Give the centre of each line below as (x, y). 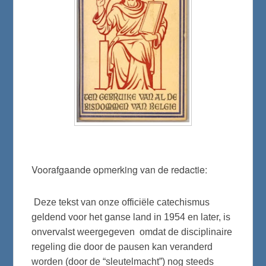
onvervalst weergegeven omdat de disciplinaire (132, 232)
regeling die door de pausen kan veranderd (122, 246)
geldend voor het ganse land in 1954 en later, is (131, 217)
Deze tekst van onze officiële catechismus (121, 202)
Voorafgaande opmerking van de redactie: (120, 169)
